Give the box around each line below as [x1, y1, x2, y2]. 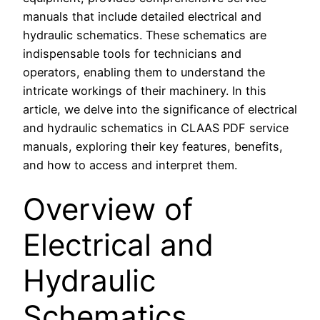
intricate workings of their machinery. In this [23, 83, 266, 98]
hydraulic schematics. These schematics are [23, 27, 266, 42]
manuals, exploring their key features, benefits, [23, 139, 283, 154]
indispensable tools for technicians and [23, 46, 241, 61]
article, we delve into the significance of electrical [23, 101, 297, 116]
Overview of [23, 190, 193, 227]
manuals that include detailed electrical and [23, 9, 261, 24]
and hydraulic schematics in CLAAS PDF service [23, 120, 289, 135]
